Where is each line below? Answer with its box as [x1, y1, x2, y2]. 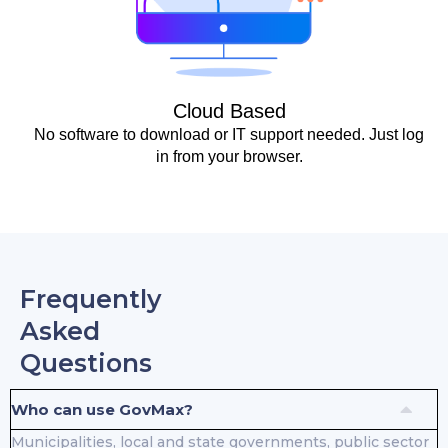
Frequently [20, 284, 161, 315]
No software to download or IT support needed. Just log [34, 125, 424, 143]
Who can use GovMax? [11, 400, 193, 420]
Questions [20, 348, 152, 379]
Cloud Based [172, 99, 286, 122]
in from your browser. [155, 147, 303, 165]
